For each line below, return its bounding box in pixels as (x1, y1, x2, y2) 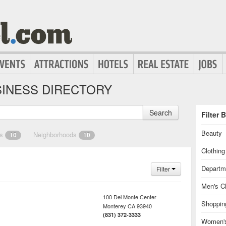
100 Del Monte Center (103, 193, 156, 201)
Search (149, 107, 172, 118)
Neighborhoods (33, 130, 79, 139)
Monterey (103, 202, 126, 210)
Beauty (201, 128, 222, 138)
